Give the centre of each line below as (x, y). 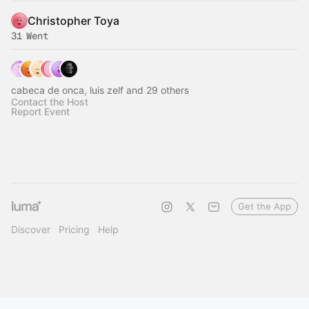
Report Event (40, 111)
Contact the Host (50, 102)
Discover (31, 229)
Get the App (265, 206)
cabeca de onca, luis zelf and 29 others (100, 90)
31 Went (30, 36)
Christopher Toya (73, 21)
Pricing (74, 229)
